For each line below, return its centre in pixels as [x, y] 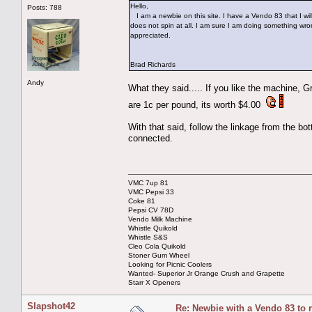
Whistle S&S [148, 237]
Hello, [139, 6]
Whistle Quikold [153, 228]
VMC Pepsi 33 [151, 192]
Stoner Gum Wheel [159, 255]
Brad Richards [153, 64]
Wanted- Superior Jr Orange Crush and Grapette [206, 273]
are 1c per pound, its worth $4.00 [197, 104]
